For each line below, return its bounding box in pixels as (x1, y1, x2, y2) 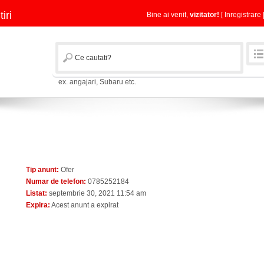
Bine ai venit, (147, 11, 190, 19)
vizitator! (190, 11, 219, 19)
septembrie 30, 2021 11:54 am (47, 189, 146, 197)
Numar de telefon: (26, 177, 86, 186)
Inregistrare (225, 11, 261, 19)
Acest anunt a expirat (50, 201, 118, 209)
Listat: (26, 189, 47, 197)
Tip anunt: (26, 166, 59, 174)
